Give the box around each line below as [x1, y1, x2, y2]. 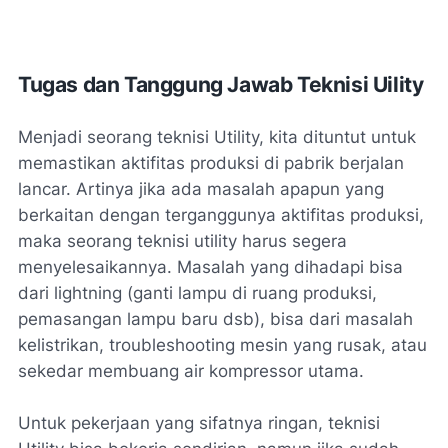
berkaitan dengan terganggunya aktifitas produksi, [18, 205, 424, 226]
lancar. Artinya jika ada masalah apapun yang [18, 179, 384, 200]
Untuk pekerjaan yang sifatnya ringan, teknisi [18, 413, 380, 434]
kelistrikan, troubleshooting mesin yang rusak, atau [18, 335, 427, 356]
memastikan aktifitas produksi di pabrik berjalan [18, 153, 404, 174]
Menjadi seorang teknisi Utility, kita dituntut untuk [18, 127, 416, 148]
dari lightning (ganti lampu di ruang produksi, [18, 283, 377, 304]
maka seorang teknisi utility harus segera [18, 231, 347, 252]
